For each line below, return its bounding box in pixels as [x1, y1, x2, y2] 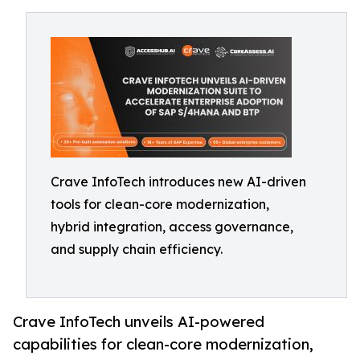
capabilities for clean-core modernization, [13, 335, 313, 354]
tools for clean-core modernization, [51, 196, 269, 212]
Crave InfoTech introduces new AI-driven [51, 174, 306, 190]
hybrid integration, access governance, [51, 219, 293, 235]
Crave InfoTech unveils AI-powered [13, 313, 264, 331]
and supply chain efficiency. [51, 241, 223, 257]
